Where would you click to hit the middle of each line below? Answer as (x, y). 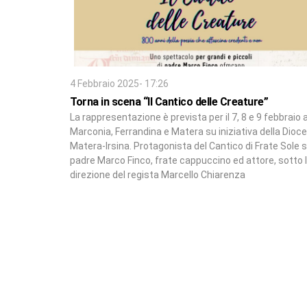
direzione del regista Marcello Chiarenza (158, 174)
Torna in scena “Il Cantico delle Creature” (169, 101)
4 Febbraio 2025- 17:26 (119, 83)
